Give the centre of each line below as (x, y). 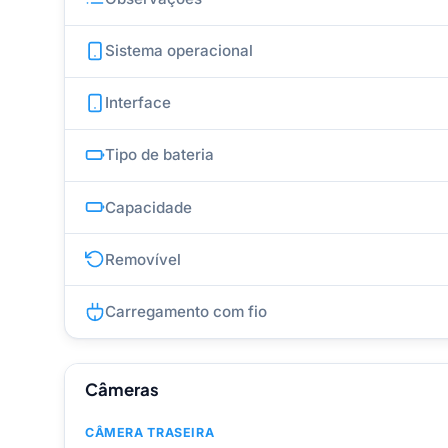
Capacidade (148, 207)
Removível (143, 259)
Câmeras (122, 389)
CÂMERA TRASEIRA (150, 433)
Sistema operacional (179, 51)
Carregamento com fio (186, 312)
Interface (138, 103)
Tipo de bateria (159, 155)
